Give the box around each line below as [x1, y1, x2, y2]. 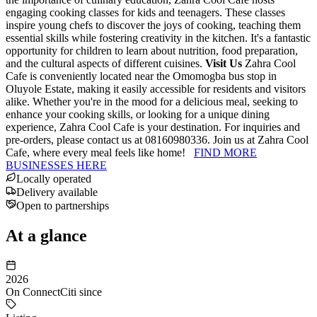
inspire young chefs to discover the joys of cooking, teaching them [6, 18, 301, 31]
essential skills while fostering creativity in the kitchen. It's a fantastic [6, 31, 311, 44]
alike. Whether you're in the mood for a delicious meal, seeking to [6, 95, 298, 108]
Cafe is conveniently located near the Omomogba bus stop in [6, 69, 277, 82]
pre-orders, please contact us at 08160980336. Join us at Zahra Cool [6, 133, 309, 146]
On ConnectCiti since [6, 285, 102, 298]
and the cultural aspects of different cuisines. [6, 57, 205, 69]
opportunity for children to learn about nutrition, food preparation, [6, 44, 298, 57]
